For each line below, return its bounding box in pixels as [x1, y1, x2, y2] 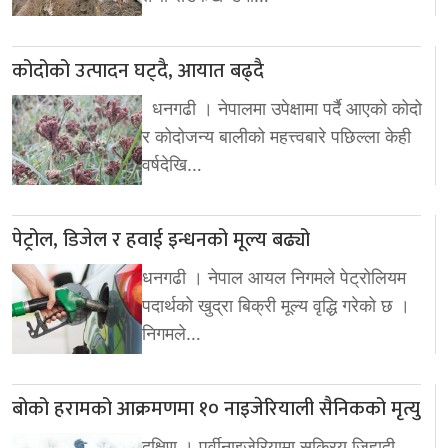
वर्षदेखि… [142, 153, 202, 175]
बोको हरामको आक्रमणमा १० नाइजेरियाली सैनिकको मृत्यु [12, 391, 420, 426]
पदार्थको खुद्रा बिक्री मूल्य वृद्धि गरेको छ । [142, 294, 410, 316]
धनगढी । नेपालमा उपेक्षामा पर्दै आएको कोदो [142, 97, 422, 119]
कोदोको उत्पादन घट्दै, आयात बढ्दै [12, 53, 264, 88]
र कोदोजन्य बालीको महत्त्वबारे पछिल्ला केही [142, 125, 411, 147]
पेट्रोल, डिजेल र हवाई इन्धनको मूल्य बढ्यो [12, 222, 310, 257]
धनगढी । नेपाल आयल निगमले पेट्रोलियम [142, 266, 406, 288]
